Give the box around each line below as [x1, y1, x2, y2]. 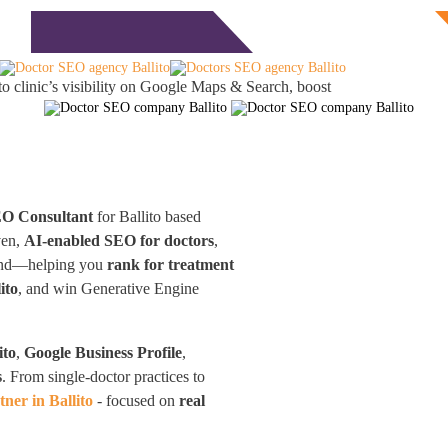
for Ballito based [93, 208, 202, 225]
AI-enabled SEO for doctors [24, 232, 215, 249]
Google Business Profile [24, 344, 183, 361]
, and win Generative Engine [18, 280, 200, 297]
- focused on [93, 392, 180, 409]
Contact [161, 23, 210, 41]
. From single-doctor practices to [2, 368, 206, 385]
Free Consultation [288, 23, 400, 40]
